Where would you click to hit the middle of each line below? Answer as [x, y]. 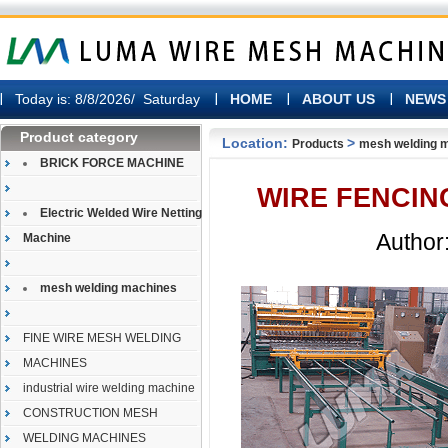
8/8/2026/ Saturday [135, 99]
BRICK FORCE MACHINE [112, 163]
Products [319, 144]
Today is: [43, 99]
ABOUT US [338, 99]
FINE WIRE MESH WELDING [102, 338]
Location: [257, 143]
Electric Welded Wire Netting [121, 213]
